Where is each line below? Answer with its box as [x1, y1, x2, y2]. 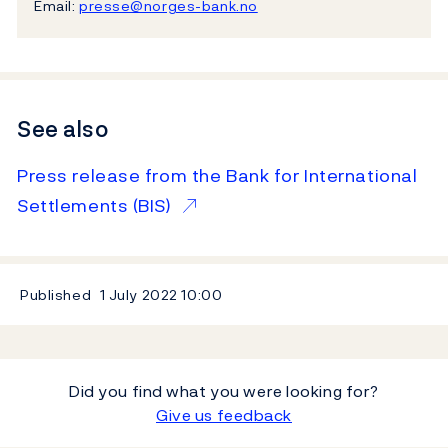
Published [20, 284, 92, 306]
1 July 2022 [96, 284, 182, 306]
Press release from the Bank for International [17, 161, 418, 189]
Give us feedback [156, 403, 292, 428]
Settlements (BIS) [17, 192, 177, 220]
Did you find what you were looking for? [69, 379, 379, 404]
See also [17, 112, 109, 145]
